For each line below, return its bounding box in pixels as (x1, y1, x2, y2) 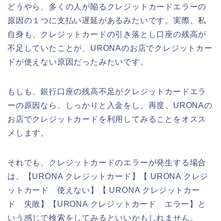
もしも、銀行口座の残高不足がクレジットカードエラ (7, 87, 207, 96)
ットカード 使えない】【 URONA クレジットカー (7, 185, 200, 194)
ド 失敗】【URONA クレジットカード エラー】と (7, 199, 206, 208)
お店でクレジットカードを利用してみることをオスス (7, 114, 207, 123)
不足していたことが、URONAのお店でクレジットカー (7, 43, 213, 52)
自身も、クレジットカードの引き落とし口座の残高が (7, 30, 207, 38)
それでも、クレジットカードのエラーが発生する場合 (7, 158, 207, 167)
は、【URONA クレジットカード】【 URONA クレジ (7, 172, 209, 181)
